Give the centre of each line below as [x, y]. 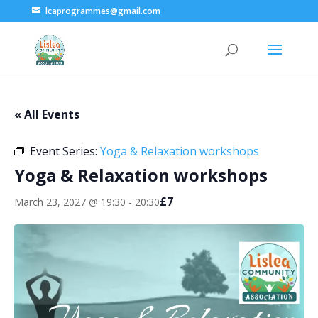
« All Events [47, 114]
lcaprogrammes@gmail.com [103, 11]
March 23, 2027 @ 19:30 [70, 202]
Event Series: [65, 151]
